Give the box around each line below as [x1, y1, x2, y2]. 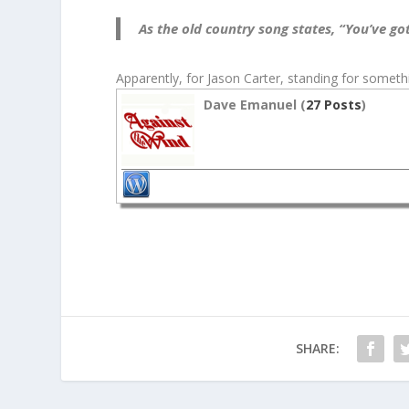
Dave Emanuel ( [204, 95, 307, 113]
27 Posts [306, 95, 362, 113]
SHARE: [296, 339, 340, 357]
